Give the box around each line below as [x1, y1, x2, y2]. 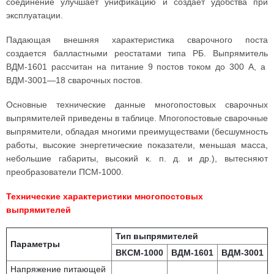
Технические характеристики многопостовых [6, 191, 203, 201]
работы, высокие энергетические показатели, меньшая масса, [6, 140, 268, 150]
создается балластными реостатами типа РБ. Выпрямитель [6, 48, 268, 58]
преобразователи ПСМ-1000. [6, 167, 124, 177]
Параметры [10, 239, 60, 249]
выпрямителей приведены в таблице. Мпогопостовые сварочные [6, 113, 268, 123]
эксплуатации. [6, 10, 63, 20]
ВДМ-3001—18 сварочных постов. [6, 75, 143, 85]
